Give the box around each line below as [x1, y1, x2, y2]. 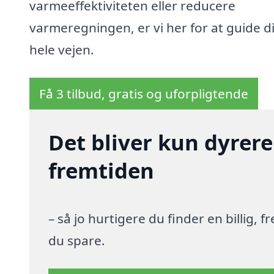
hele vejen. [29, 41, 94, 59]
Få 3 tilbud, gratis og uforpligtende [39, 85, 248, 103]
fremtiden [48, 156, 155, 185]
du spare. [48, 232, 106, 250]
